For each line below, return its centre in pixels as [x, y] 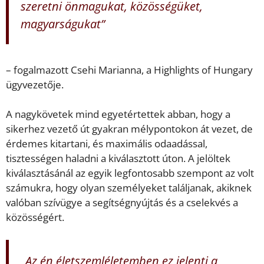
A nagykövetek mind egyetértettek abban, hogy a [118, 114]
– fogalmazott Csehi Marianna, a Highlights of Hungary [129, 70]
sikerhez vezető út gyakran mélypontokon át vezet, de [129, 129]
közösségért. [35, 217]
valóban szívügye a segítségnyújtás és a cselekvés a [122, 203]
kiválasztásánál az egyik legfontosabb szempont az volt [130, 173]
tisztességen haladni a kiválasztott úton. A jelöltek [118, 159]
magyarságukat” [63, 24]
